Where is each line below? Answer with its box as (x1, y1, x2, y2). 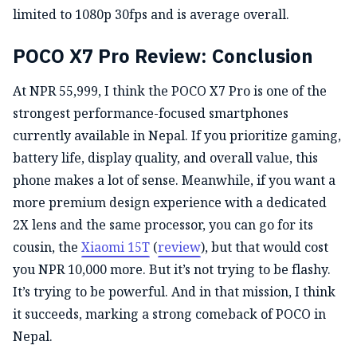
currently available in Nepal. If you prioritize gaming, (13, 126, 341, 144)
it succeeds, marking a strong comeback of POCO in (13, 304, 326, 323)
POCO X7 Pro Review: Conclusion (13, 41, 313, 73)
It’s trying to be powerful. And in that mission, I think (13, 282, 335, 300)
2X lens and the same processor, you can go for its (13, 215, 313, 233)
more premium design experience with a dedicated (13, 193, 327, 211)
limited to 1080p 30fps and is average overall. (13, 5, 289, 23)
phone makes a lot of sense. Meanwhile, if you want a (13, 171, 335, 189)
